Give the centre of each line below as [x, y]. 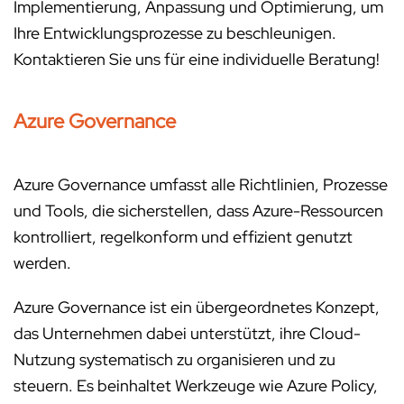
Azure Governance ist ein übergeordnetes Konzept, [197, 307]
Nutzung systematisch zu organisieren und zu [174, 359]
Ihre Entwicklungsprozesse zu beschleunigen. [175, 33]
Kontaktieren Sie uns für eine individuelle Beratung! [197, 59]
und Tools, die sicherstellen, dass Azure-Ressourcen [198, 211]
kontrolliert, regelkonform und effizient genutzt [183, 237]
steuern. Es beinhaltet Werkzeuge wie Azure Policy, [196, 386]
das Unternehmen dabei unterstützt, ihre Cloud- [187, 333]
